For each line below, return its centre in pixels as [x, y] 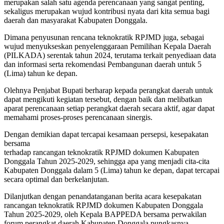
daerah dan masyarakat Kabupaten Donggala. [76, 20]
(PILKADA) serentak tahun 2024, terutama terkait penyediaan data [110, 55]
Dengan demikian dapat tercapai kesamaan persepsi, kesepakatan [106, 134]
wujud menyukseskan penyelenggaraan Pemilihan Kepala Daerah [107, 46]
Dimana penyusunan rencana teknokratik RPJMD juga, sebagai [104, 37]
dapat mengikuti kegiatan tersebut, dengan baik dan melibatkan [103, 99]
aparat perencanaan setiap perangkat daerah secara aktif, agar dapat [109, 108]
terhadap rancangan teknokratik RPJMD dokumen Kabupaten [101, 152]
